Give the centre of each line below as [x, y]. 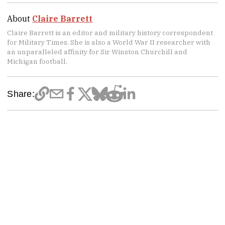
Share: [21, 93]
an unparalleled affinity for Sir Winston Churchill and [97, 52]
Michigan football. [37, 62]
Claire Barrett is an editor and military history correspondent [110, 33]
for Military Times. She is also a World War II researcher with [109, 42]
